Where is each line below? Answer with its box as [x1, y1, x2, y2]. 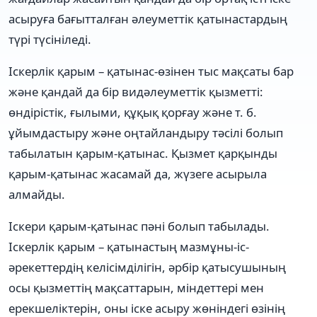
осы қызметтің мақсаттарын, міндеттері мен [8, 279, 264, 296]
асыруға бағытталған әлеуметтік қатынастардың [8, 10, 287, 27]
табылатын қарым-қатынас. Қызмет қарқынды [8, 144, 277, 161]
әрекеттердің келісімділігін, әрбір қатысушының [8, 258, 286, 275]
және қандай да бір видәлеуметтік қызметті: [8, 83, 263, 100]
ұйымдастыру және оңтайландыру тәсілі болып [8, 124, 283, 141]
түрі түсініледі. [8, 30, 91, 47]
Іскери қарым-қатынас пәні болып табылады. [8, 217, 270, 234]
